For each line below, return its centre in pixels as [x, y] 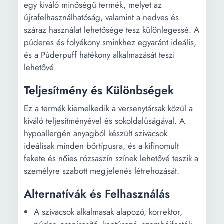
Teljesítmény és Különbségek [99, 90]
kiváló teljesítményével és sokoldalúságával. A [104, 121]
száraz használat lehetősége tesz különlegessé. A [112, 30]
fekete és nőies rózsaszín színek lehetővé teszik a [111, 158]
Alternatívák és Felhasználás [97, 194]
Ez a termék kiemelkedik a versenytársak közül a [108, 108]
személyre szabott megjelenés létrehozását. [102, 171]
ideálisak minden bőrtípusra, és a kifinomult [101, 146]
